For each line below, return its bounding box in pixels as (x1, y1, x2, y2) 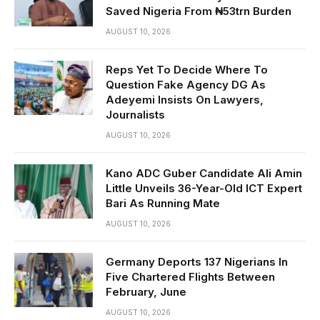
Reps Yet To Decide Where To (106, 63, 268, 76)
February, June (106, 285, 186, 299)
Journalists (106, 108, 165, 121)
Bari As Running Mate (106, 196, 220, 210)
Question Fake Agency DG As (106, 78, 266, 91)
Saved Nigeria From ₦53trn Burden (106, 4, 291, 18)
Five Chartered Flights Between (106, 270, 275, 284)
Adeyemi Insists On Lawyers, (106, 93, 264, 106)
